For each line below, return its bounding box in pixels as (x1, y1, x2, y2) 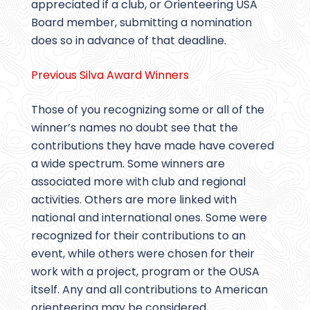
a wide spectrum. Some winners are (31, 156, 225, 172)
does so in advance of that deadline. (31, 33, 226, 49)
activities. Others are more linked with (31, 192, 237, 208)
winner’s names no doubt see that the (31, 120, 238, 136)
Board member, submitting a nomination (31, 15, 252, 31)
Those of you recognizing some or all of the (31, 102, 264, 118)
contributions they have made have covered (31, 138, 274, 154)
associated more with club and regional (31, 174, 246, 190)
